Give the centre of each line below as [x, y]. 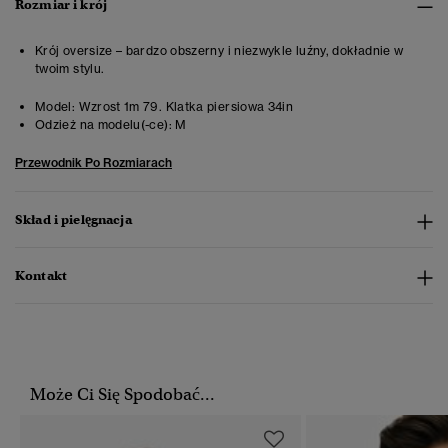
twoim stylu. [70, 69]
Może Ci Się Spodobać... [122, 395]
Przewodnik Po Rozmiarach [93, 163]
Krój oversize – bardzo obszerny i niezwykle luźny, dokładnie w [219, 51]
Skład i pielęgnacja [73, 220]
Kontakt [41, 276]
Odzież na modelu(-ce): [103, 125]
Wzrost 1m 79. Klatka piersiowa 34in [184, 107]
